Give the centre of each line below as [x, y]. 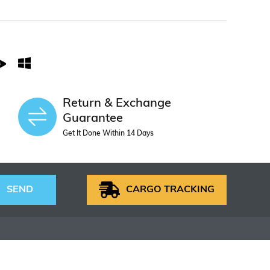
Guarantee [93, 119]
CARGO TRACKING [170, 190]
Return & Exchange [117, 104]
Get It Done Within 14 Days [108, 134]
